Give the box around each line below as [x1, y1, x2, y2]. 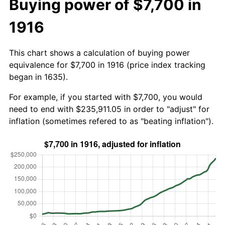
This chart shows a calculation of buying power [9, 47, 190, 58]
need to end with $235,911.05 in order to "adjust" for [9, 103, 209, 114]
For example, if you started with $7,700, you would [9, 91, 202, 102]
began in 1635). [9, 71, 68, 82]
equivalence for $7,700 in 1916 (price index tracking [9, 59, 205, 70]
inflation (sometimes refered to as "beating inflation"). [9, 116, 213, 126]
